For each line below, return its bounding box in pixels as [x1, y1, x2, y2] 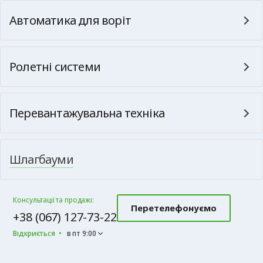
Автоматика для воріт [9, 12, 131, 28]
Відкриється [13, 227, 55, 238]
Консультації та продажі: [13, 194, 94, 205]
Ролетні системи [9, 58, 100, 75]
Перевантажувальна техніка [9, 104, 164, 121]
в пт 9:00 [66, 227, 96, 238]
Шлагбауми [9, 151, 73, 167]
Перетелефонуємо [130, 201, 217, 214]
